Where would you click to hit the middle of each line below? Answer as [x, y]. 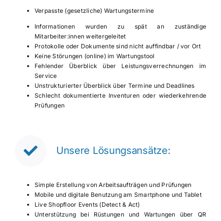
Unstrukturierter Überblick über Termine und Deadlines [114, 86]
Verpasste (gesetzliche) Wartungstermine [94, 11]
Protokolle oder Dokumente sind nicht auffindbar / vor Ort [118, 46]
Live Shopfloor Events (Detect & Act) [87, 204]
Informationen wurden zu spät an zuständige [120, 26]
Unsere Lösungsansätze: [113, 150]
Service [46, 76]
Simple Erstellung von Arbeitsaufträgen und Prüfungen [113, 185]
